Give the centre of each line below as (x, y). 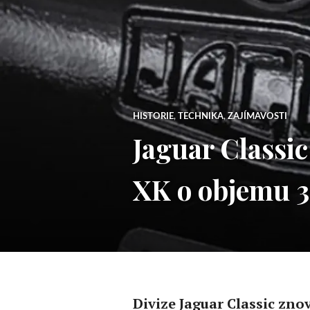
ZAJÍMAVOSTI (257, 116)
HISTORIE (153, 116)
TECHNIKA (201, 116)
